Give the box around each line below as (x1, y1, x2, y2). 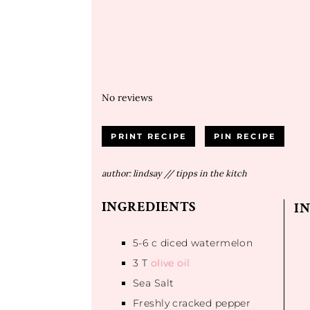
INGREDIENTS (102, 197, 196, 216)
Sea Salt (133, 276, 174, 289)
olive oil (150, 256, 190, 269)
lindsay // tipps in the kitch (133, 167, 247, 179)
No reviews (102, 91, 152, 104)
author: (102, 167, 131, 179)
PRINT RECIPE (111, 131, 188, 141)
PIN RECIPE (213, 131, 277, 141)
